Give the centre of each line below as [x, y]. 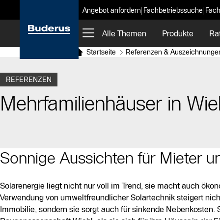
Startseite [101, 52]
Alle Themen [124, 33]
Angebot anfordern [112, 10]
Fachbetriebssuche [173, 10]
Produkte [178, 33]
